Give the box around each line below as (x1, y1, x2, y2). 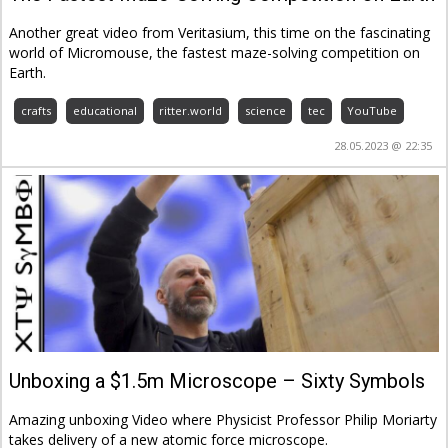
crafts (20, 102, 51, 118)
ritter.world (159, 102, 223, 118)
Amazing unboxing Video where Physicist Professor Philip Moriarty (9, 409, 438, 429)
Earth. (9, 63, 47, 83)
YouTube (347, 102, 398, 118)
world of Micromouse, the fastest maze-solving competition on (9, 43, 421, 63)
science (244, 102, 286, 118)
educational (72, 102, 137, 118)
